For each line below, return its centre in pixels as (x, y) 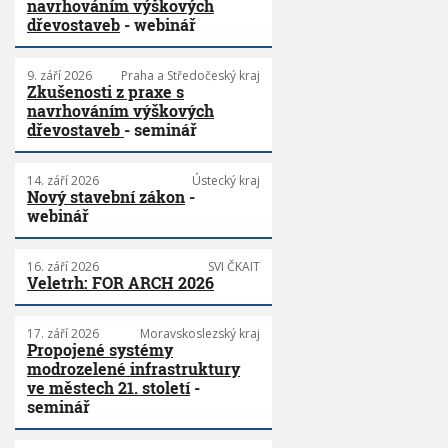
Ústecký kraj (225, 181)
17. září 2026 (63, 334)
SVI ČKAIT (233, 267)
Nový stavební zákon (106, 197)
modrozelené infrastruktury (133, 369)
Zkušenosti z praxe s (105, 92)
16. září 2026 (63, 267)
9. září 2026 (59, 76)
